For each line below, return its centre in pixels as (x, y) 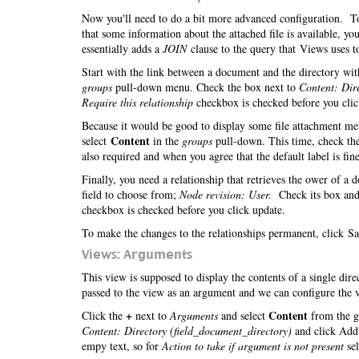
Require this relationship (137, 102)
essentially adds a (122, 48)
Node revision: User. (226, 194)
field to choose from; (131, 194)
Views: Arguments (137, 254)
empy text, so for (122, 346)
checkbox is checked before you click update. (184, 210)
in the (166, 141)
